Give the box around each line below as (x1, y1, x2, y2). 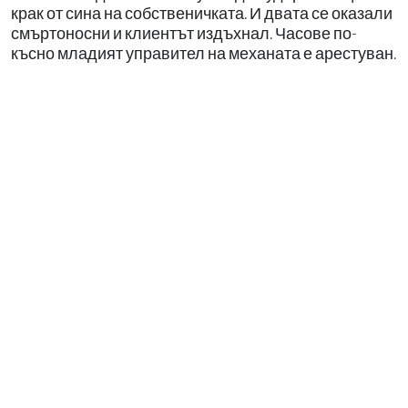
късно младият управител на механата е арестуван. (11, 44, 396, 63)
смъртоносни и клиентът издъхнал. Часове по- (11, 24, 357, 43)
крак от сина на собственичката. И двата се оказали (11, 4, 393, 23)
